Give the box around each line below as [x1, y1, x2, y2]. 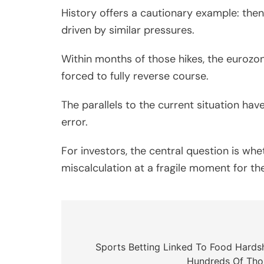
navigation [72, 240, 146, 258]
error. [61, 114, 88, 129]
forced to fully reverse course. [61, 68, 209, 83]
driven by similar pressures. [61, 22, 194, 37]
